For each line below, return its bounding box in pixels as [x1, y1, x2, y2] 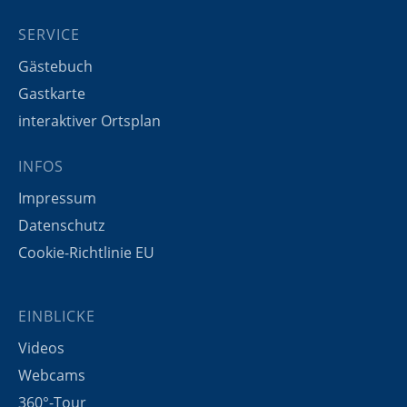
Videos [18, 337, 65, 358]
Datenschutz [18, 214, 104, 235]
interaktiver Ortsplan [18, 110, 161, 131]
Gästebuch [18, 55, 93, 76]
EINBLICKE [18, 305, 95, 326]
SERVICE [18, 24, 80, 45]
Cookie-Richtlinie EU [18, 242, 154, 263]
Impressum [18, 187, 96, 208]
